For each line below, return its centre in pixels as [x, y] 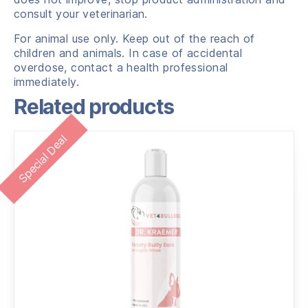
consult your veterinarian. [81, 13]
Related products [94, 106]
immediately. [47, 81]
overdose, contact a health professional [121, 67]
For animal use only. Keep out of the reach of [134, 38]
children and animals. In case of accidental [128, 53]
